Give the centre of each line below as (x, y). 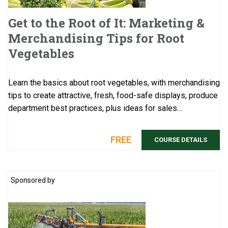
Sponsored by (33, 180)
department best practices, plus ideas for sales (93, 108)
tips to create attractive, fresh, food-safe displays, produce (113, 96)
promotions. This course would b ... (69, 121)
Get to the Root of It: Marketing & (106, 23)
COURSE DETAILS (181, 140)
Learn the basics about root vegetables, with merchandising (114, 83)
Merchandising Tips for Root (96, 38)
